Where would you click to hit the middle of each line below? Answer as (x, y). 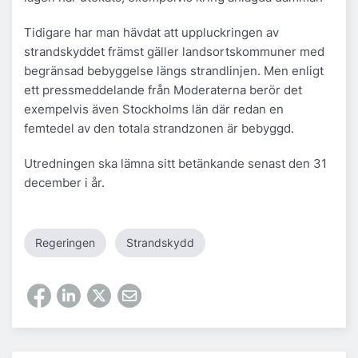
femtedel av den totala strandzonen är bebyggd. (159, 129)
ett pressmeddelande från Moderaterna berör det (163, 90)
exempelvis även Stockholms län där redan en (154, 109)
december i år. (64, 183)
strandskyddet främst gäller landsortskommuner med (174, 52)
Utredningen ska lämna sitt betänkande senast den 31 (175, 164)
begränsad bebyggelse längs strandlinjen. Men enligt (174, 71)
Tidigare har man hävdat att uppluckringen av (151, 33)
